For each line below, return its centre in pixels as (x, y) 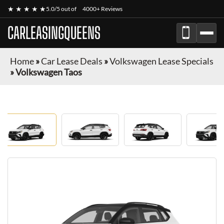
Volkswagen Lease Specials (161, 61)
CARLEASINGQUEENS (54, 33)
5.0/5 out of (62, 9)
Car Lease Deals (72, 61)
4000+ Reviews (102, 9)
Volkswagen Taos (49, 72)
